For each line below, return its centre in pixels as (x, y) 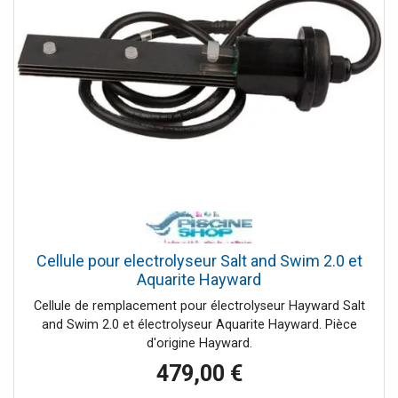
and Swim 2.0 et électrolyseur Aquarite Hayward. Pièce (199, 325)
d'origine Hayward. (199, 344)
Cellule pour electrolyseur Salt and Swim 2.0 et (199, 261)
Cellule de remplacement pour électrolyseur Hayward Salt (199, 306)
